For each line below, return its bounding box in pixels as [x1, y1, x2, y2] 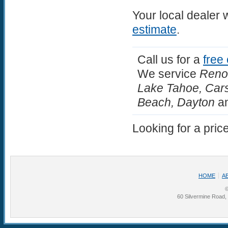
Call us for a [137, 53, 203, 66]
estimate [132, 23, 177, 36]
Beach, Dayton [137, 96, 215, 109]
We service [137, 67, 199, 80]
